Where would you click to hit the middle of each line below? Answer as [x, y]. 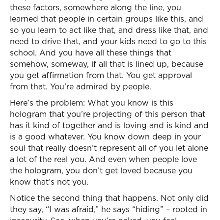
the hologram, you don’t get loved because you [101, 170]
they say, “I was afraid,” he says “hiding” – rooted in [109, 209]
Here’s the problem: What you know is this [92, 103]
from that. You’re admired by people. [81, 86]
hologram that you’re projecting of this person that [108, 114]
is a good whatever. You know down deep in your [105, 137]
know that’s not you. [49, 182]
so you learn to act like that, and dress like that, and [109, 30]
